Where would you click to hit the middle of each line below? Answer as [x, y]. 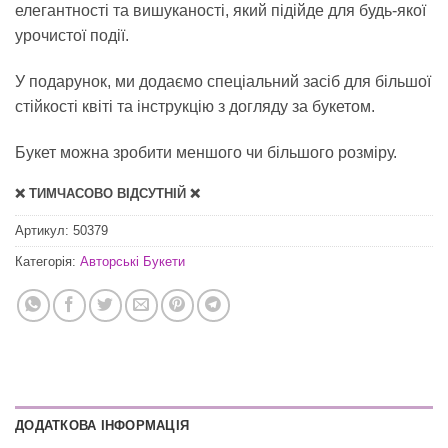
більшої [403, 82]
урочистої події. [72, 36]
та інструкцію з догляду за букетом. [244, 107]
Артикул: [44, 230]
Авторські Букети [132, 261]
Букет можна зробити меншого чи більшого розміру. [206, 153]
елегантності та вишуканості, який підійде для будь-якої [220, 11]
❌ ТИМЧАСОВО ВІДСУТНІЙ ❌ [107, 193]
